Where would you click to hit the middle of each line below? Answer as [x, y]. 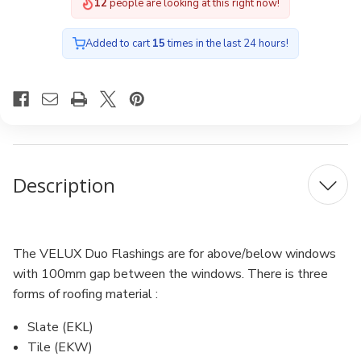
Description [64, 185]
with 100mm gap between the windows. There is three [170, 274]
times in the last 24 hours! [227, 44]
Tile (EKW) [60, 347]
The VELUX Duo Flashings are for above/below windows [174, 254]
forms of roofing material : [85, 294]
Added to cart [119, 44]
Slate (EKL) [61, 327]
